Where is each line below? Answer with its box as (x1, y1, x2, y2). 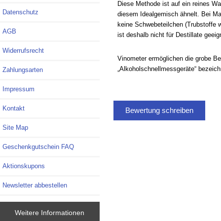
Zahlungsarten (2, 66, 43, 74)
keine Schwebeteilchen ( (117, 20, 187, 28)
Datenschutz (2, 8, 38, 16)
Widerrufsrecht (2, 47, 44, 55)
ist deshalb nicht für (117, 31, 176, 38)
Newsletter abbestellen (2, 182, 67, 189)
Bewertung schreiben (123, 106, 195, 114)
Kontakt (2, 105, 25, 112)
